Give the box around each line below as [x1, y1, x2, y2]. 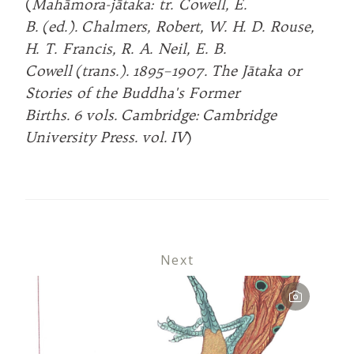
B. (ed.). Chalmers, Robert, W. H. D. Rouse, [25, 17, 314, 36]
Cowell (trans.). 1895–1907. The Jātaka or [25, 61, 301, 80]
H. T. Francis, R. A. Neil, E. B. [25, 39, 227, 58]
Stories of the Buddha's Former [25, 83, 239, 102]
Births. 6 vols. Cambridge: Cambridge [25, 105, 277, 124]
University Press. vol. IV [25, 127, 186, 146]
